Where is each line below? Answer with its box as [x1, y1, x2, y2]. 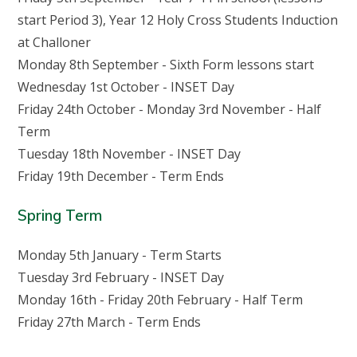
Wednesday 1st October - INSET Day [18, 78, 235, 96]
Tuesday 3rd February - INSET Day [18, 268, 225, 286]
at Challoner [18, 33, 92, 52]
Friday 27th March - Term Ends [18, 312, 202, 331]
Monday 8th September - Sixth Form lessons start [18, 56, 315, 74]
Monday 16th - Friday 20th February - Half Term [18, 290, 304, 308]
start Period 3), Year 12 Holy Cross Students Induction [18, 11, 339, 29]
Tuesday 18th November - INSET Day [18, 145, 241, 163]
